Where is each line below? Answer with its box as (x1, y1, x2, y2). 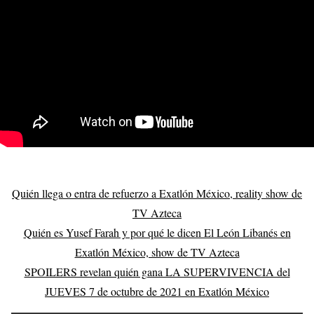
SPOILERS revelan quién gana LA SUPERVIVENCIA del (24, 264, 290, 279)
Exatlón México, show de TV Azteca (74, 245, 240, 259)
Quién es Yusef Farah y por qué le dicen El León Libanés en (23, 225, 291, 240)
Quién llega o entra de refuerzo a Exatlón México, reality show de (12, 186, 302, 200)
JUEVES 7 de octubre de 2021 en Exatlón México (45, 284, 269, 299)
